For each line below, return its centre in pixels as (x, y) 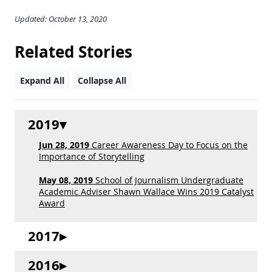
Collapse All (102, 80)
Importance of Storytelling (92, 156)
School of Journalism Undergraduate (168, 180)
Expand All (42, 80)
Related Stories (73, 52)
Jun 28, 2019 (64, 145)
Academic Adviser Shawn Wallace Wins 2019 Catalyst (146, 192)
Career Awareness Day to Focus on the (168, 145)
